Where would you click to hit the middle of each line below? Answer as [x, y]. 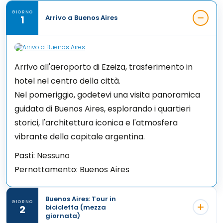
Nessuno [52, 155]
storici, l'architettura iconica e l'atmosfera [96, 122]
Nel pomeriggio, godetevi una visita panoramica [107, 95]
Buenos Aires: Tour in [81, 199]
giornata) [63, 216]
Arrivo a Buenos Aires [81, 18]
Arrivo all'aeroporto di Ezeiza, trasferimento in [104, 67]
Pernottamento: [46, 169]
